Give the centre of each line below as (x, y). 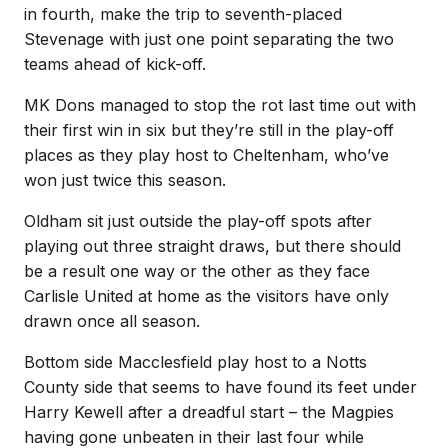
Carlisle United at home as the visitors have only (206, 296)
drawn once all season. (112, 321)
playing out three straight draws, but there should (212, 246)
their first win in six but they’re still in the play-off (209, 130)
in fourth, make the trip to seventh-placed (183, 14)
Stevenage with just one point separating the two (209, 39)
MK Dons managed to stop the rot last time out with (220, 105)
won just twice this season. (125, 180)
